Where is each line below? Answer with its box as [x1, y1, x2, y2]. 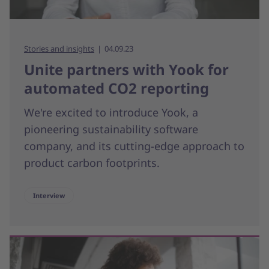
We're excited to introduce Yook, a [24, 104, 198, 119]
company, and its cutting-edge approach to [24, 138, 244, 153]
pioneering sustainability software [24, 121, 198, 136]
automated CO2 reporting [24, 77, 209, 98]
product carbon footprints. [24, 155, 160, 170]
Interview [33, 190, 65, 200]
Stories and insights [24, 43, 94, 54]
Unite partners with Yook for [24, 59, 229, 79]
